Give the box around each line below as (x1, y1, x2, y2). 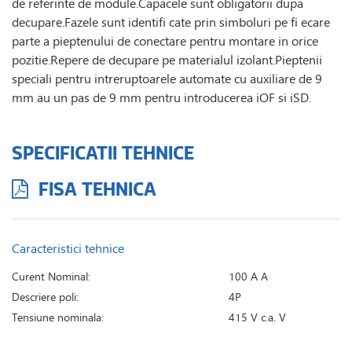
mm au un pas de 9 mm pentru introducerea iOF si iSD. (12, 87, 311, 106)
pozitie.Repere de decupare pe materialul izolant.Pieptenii (12, 49, 322, 68)
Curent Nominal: (12, 267, 90, 284)
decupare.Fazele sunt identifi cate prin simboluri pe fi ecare (12, 12, 330, 31)
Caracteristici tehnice (12, 238, 124, 257)
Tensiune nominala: (12, 308, 104, 325)
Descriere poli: (12, 288, 79, 305)
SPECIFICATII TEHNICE (12, 138, 194, 165)
